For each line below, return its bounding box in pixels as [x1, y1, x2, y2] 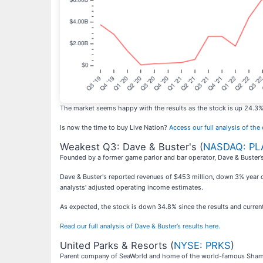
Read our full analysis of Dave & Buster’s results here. [60, 221, 220, 230]
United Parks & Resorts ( [60, 239, 174, 251]
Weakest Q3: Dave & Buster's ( [60, 140, 203, 153]
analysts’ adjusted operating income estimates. [60, 183, 203, 191]
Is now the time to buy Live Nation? [60, 123, 169, 131]
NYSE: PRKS [174, 239, 231, 251]
